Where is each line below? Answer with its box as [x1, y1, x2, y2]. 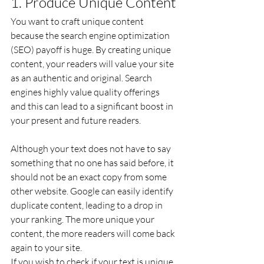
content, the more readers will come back [11, 227, 177, 239]
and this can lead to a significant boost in [11, 100, 175, 112]
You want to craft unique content [11, 15, 146, 27]
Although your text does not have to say [11, 143, 173, 154]
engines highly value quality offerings [11, 86, 161, 98]
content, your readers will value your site [11, 58, 176, 70]
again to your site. [11, 242, 82, 253]
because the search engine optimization [11, 29, 171, 41]
